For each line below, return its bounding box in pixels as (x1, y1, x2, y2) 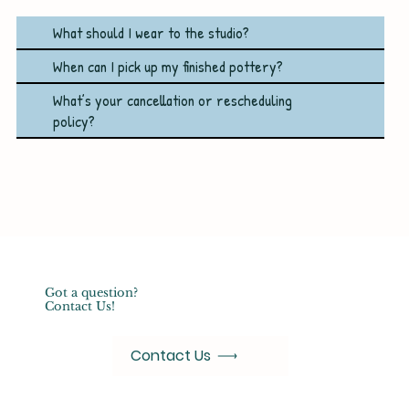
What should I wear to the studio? (52, 22, 249, 44)
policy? (52, 110, 95, 132)
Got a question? (45, 284, 139, 300)
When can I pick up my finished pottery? (52, 56, 283, 78)
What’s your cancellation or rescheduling (52, 89, 292, 111)
